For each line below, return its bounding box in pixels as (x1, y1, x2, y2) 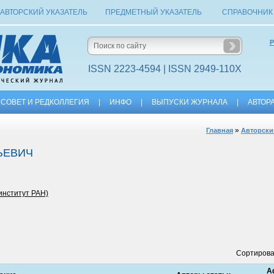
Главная (206, 127, 233, 134)
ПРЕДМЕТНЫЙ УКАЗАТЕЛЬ (105, 8, 202, 17)
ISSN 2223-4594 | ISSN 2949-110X (87, 64, 242, 74)
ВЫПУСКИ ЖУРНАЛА (152, 98, 228, 106)
